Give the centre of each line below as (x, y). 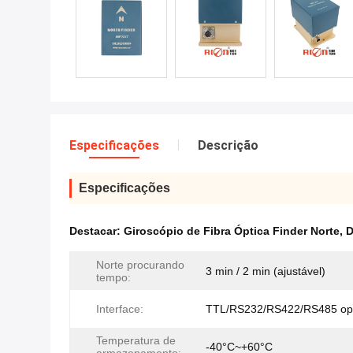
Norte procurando (140, 265)
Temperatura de (136, 340)
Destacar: (97, 231)
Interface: (120, 309)
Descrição (228, 145)
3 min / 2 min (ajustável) (266, 271)
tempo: (113, 277)
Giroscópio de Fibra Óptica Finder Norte (232, 231)
